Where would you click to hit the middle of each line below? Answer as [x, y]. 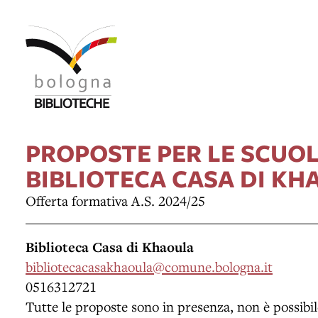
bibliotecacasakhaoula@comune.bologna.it [149, 266]
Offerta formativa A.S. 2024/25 [115, 200]
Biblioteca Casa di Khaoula [110, 247]
